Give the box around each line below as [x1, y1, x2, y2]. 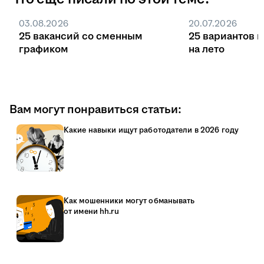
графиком [19, 42, 68, 57]
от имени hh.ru [64, 206, 119, 217]
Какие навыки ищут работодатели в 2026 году [64, 125, 239, 136]
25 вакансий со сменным [19, 29, 143, 44]
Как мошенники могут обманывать [64, 196, 195, 207]
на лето [189, 42, 225, 57]
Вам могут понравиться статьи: [9, 101, 181, 118]
